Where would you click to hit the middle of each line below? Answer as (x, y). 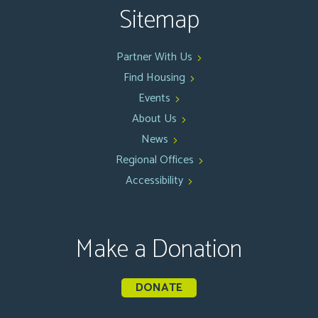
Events (154, 98)
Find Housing (154, 78)
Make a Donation (159, 250)
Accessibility (154, 181)
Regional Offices (154, 160)
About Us (154, 119)
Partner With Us (154, 57)
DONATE (159, 288)
